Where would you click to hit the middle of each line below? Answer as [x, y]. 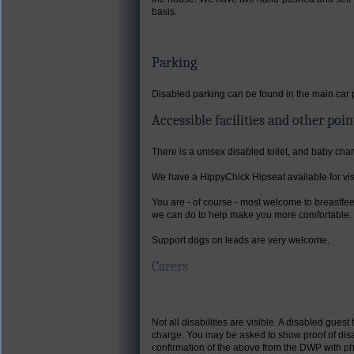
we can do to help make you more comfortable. [252, 215]
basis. [164, 11]
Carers [170, 266]
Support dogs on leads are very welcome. [241, 240]
